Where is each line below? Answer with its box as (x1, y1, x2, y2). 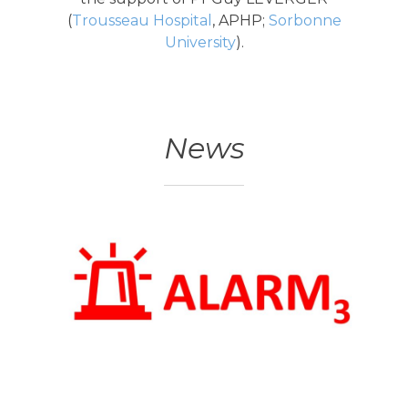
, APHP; (211, 12, 269, 30)
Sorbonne (268, 12, 342, 30)
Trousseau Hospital (71, 12, 212, 30)
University (164, 34, 236, 52)
